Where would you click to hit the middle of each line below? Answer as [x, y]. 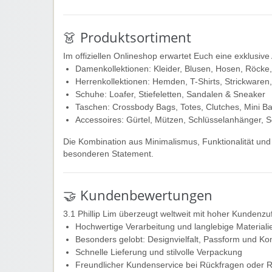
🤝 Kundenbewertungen [138, 195]
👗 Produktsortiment [127, 37]
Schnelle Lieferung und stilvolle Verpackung [159, 252]
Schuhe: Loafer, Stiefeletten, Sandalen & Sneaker [170, 94]
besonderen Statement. [108, 154]
